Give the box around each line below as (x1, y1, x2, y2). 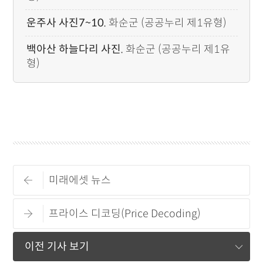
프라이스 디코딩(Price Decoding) (49, 207, 201, 220)
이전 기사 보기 (25, 240, 90, 253)
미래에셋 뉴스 (49, 173, 112, 187)
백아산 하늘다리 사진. (26, 42, 124, 56)
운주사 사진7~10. (26, 16, 107, 29)
